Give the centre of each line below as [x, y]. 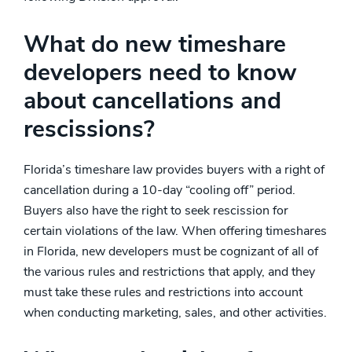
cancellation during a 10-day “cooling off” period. [159, 190]
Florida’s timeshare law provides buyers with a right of [174, 170]
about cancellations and [152, 101]
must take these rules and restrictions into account [163, 292]
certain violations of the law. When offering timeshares [175, 231]
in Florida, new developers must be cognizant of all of [171, 251]
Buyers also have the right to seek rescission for [156, 211]
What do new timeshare [155, 44]
